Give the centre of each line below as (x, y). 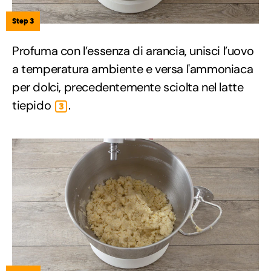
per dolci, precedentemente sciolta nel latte (128, 87)
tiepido (33, 106)
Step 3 (23, 21)
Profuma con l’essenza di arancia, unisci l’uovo (133, 51)
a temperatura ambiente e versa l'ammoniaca (133, 69)
